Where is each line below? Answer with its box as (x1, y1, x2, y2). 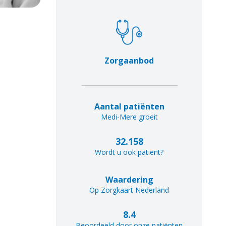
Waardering (105, 174, 153, 185)
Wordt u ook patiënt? (95, 147, 163, 157)
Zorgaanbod (104, 55, 154, 66)
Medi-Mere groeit (100, 111, 158, 122)
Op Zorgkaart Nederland (89, 185, 169, 195)
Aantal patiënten (94, 100, 164, 112)
